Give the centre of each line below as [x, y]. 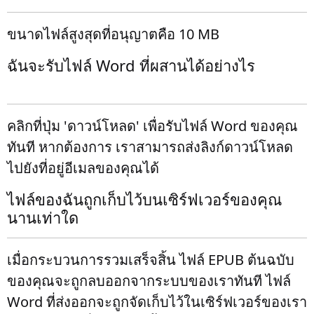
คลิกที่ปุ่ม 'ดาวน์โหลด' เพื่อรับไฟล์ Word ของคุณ [152, 126]
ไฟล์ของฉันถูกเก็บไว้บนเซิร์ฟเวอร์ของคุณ [144, 199]
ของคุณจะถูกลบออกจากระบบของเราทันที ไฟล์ [149, 281]
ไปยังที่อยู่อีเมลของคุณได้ [83, 168]
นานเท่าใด [43, 217]
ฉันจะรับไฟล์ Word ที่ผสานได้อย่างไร [131, 65]
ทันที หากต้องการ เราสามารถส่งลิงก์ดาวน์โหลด [150, 147]
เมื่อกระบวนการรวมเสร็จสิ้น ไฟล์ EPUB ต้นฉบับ [151, 260]
